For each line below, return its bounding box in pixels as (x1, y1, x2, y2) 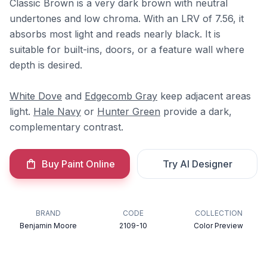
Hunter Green (97, 105, 160, 117)
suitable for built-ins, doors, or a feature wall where (10, 44, 244, 55)
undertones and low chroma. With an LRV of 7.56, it (10, 13, 244, 24)
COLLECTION (194, 209, 243, 218)
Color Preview (194, 221, 244, 230)
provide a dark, (160, 105, 232, 117)
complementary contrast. (10, 121, 123, 133)
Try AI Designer (162, 158, 232, 170)
